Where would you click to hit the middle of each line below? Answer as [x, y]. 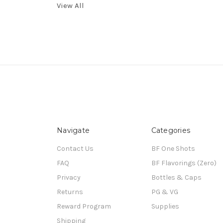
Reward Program [84, 206]
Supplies [165, 206]
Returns [70, 192]
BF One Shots [173, 148]
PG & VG [165, 192]
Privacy [69, 177]
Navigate [73, 130]
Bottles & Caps [176, 177]
